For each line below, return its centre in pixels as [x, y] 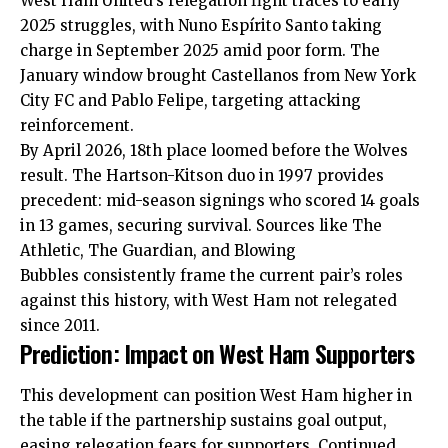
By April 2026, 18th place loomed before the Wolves [214, 151]
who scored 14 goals [342, 201]
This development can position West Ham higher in [216, 395]
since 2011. [60, 326]
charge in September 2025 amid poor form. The [200, 51]
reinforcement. [77, 126]
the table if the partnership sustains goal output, [203, 420]
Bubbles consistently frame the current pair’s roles [211, 276]
